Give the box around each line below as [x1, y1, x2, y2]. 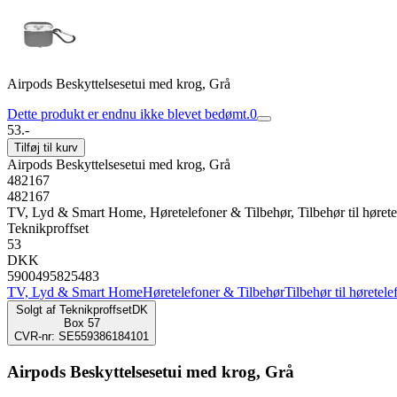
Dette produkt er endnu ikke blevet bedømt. [7, 106, 250, 121]
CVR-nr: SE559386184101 [14, 330, 149, 343]
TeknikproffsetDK [58, 303, 148, 316]
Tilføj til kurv [14, 141, 78, 154]
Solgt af [15, 303, 56, 316]
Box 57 [63, 316, 100, 330]
